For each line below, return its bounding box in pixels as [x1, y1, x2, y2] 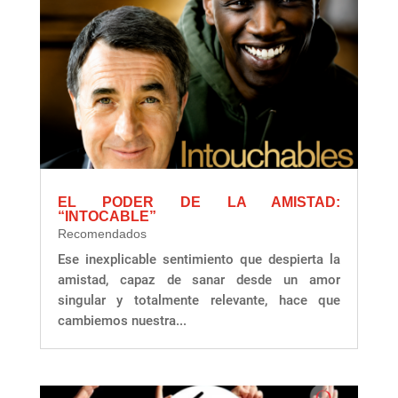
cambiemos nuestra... [57, 313, 187, 330]
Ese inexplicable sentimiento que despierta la [57, 251, 341, 268]
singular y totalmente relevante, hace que [57, 292, 341, 309]
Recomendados [57, 227, 147, 242]
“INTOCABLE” [57, 209, 156, 225]
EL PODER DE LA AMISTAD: [57, 195, 341, 211]
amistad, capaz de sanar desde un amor [57, 272, 341, 289]
